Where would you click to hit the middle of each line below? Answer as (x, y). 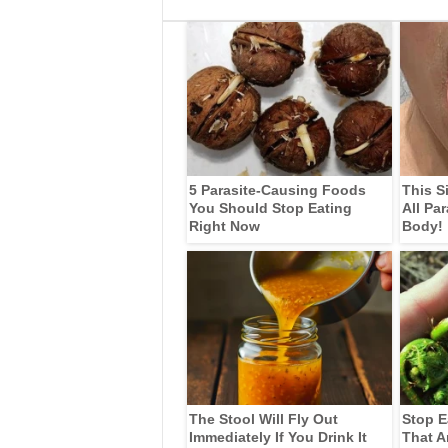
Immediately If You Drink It (277, 436)
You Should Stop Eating (270, 207)
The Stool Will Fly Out (263, 418)
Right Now (224, 225)
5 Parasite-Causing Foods (277, 189)
